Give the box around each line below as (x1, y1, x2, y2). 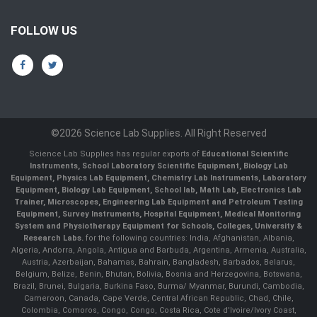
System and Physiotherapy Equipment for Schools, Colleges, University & (15, 221, 302, 231)
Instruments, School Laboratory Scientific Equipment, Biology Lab (29, 161, 288, 171)
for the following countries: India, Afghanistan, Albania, (83, 234, 294, 243)
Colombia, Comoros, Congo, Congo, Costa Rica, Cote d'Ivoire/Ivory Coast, (21, 306, 296, 316)
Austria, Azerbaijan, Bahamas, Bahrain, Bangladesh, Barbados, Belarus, (22, 258, 295, 267)
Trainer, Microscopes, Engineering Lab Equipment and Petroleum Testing (14, 197, 303, 207)
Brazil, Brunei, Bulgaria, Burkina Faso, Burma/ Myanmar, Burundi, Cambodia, (13, 282, 304, 292)
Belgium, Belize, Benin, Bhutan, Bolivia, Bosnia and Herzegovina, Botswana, (15, 270, 302, 279)
